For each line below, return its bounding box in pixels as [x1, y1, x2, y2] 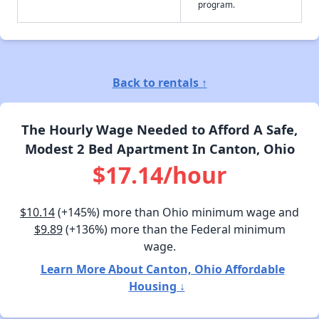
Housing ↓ [128, 278, 185, 294]
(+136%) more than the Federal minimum [62, 221, 286, 237]
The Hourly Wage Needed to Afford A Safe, [21, 120, 298, 138]
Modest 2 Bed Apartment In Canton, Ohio [24, 139, 295, 157]
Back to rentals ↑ [112, 74, 207, 90]
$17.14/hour [92, 159, 227, 190]
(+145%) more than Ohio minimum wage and [55, 204, 299, 220]
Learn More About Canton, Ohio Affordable [40, 261, 285, 277]
